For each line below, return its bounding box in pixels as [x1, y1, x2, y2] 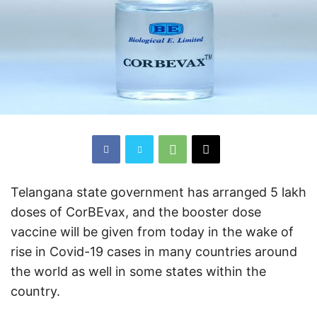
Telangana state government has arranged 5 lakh [11, 184, 306, 200]
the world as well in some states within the [11, 263, 266, 279]
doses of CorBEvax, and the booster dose [11, 204, 261, 219]
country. [11, 283, 60, 299]
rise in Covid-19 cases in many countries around [11, 243, 297, 259]
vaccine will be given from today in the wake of [11, 224, 294, 239]
